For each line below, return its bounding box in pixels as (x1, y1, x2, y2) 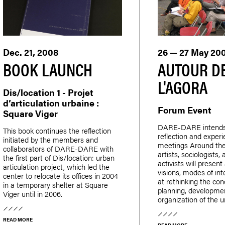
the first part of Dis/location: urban (3, 152, 115, 163)
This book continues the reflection (3, 125, 111, 136)
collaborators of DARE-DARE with (3, 143, 114, 154)
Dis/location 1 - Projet (3, 85, 93, 98)
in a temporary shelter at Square (3, 179, 108, 190)
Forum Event (158, 103, 211, 116)
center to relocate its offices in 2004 (3, 170, 118, 181)
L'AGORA (158, 74, 207, 99)
